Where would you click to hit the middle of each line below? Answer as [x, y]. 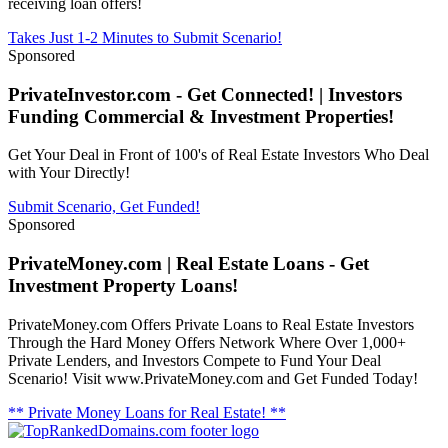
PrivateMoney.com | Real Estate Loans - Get [188, 264]
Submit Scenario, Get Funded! [104, 207]
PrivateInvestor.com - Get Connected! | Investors [205, 94]
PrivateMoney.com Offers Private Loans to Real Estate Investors [211, 324]
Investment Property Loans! [123, 286]
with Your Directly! [69, 173]
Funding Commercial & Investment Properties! [201, 116]
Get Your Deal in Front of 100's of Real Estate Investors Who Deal [218, 155]
